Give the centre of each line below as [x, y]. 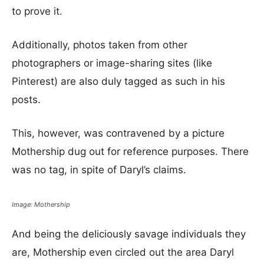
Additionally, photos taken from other [100, 45]
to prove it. [37, 11]
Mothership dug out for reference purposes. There [130, 151]
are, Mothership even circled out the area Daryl [123, 252]
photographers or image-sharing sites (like [112, 63]
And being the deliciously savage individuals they [129, 234]
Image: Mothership [41, 204]
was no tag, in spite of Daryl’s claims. [99, 170]
